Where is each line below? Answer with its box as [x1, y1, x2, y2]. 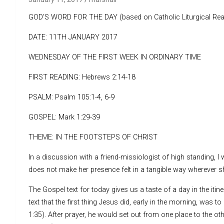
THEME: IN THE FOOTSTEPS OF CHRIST [28, 132, 157, 141]
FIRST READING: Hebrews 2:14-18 [28, 72, 135, 81]
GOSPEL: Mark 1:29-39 [28, 112, 100, 121]
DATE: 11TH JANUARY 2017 [28, 32, 117, 41]
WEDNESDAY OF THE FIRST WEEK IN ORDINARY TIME [28, 52, 201, 61]
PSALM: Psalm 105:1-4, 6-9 [28, 92, 114, 101]
